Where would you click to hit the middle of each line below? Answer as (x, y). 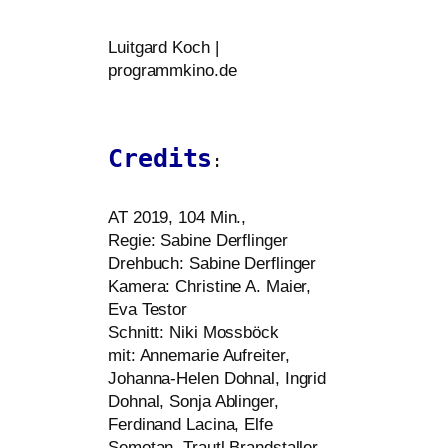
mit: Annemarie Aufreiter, (199, 356)
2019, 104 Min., (187, 218)
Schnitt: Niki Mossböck (193, 333)
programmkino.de (172, 71)
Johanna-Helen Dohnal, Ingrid (217, 379)
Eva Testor (148, 310)
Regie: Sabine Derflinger (198, 241)
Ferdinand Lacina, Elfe (190, 425)
